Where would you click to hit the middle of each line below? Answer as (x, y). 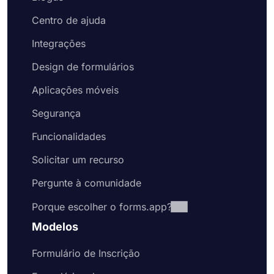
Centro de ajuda (69, 20)
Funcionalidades (69, 136)
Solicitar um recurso (78, 160)
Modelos (55, 227)
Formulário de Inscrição (86, 253)
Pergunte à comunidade (87, 183)
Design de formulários (83, 67)
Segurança (56, 113)
